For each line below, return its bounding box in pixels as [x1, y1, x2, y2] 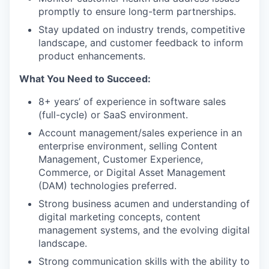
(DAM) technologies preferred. [38, 179, 177, 192]
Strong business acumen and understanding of [38, 197, 250, 210]
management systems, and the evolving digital [38, 223, 250, 236]
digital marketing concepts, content [38, 210, 201, 223]
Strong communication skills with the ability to [38, 255, 250, 267]
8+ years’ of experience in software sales [38, 95, 226, 107]
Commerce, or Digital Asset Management [38, 166, 226, 178]
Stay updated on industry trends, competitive [38, 23, 245, 35]
